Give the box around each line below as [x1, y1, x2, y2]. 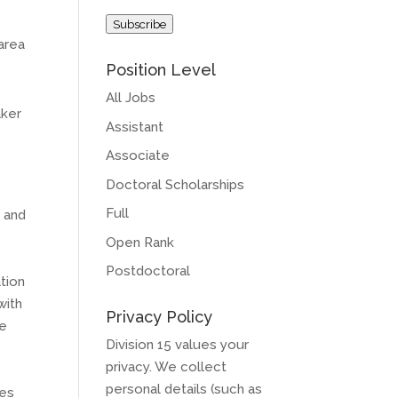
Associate [106, 147, 171, 163]
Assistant [106, 118, 164, 135]
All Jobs [106, 90, 156, 106]
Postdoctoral [106, 263, 191, 279]
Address [105, 2, 158, 18]
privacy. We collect [106, 359, 227, 375]
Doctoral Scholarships [106, 176, 245, 193]
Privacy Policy [106, 307, 213, 326]
